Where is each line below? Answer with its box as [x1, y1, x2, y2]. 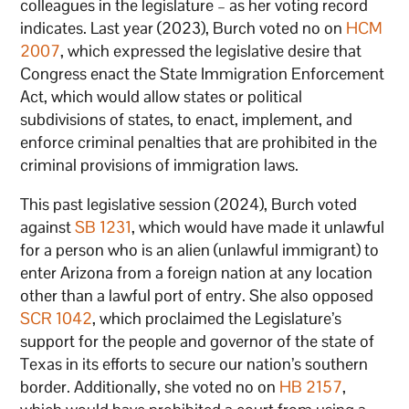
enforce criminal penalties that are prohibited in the [20, 131, 378, 152]
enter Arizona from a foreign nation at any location [20, 261, 373, 283]
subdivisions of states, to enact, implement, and [20, 108, 353, 130]
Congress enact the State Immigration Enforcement [20, 62, 385, 84]
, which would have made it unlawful [131, 215, 385, 237]
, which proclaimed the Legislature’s [92, 307, 342, 329]
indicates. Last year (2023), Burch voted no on [20, 16, 347, 38]
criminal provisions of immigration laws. [20, 153, 299, 175]
